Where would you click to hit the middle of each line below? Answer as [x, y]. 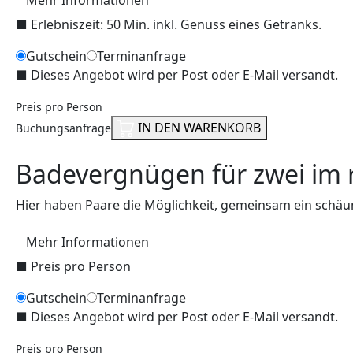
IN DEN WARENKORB [197, 127]
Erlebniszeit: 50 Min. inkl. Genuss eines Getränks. [176, 24]
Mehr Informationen [87, 242]
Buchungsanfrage [63, 128]
